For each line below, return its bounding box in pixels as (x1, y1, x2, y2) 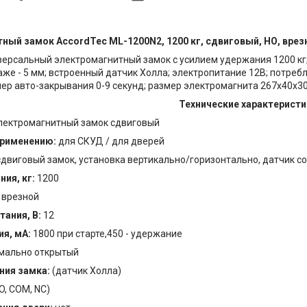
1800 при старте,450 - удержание (33, 228, 182, 240)
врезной (1, 191, 39, 203)
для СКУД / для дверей (58, 136, 164, 147)
